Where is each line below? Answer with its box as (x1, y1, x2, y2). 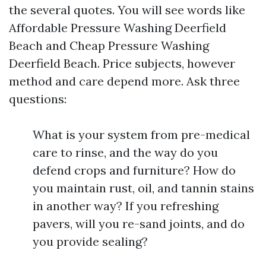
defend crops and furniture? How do (33, 163, 236, 178)
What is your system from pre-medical (33, 127, 250, 142)
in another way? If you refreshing (33, 198, 218, 213)
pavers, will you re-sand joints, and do (33, 216, 245, 231)
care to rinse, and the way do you (33, 145, 218, 160)
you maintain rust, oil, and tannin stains (33, 180, 254, 195)
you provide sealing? (33, 234, 148, 249)
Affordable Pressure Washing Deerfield (9, 20, 226, 35)
